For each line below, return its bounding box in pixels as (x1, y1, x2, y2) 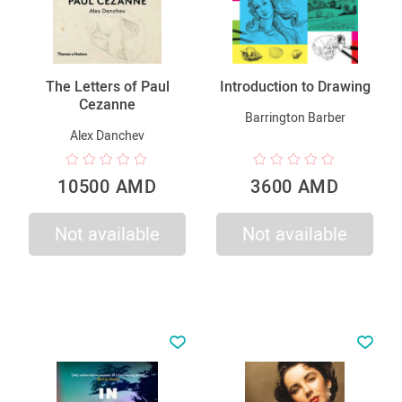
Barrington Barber (244, 109, 345, 125)
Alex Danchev (70, 127, 144, 143)
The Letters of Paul (45, 77, 170, 95)
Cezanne (79, 95, 135, 113)
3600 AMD (250, 175, 339, 197)
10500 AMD (57, 175, 157, 197)
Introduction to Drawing (219, 77, 371, 95)
